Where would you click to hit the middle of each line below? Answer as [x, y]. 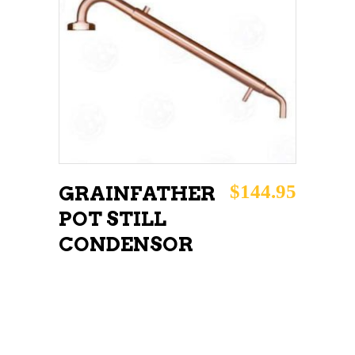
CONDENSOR [126, 244]
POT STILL [113, 218]
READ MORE [163, 44]
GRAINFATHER [137, 193]
